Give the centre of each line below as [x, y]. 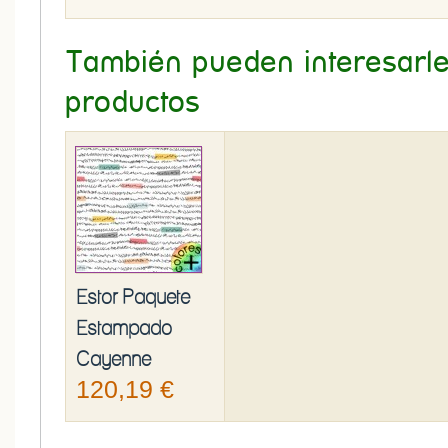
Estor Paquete [133, 297]
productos [132, 103]
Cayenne [113, 359]
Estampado [124, 328]
